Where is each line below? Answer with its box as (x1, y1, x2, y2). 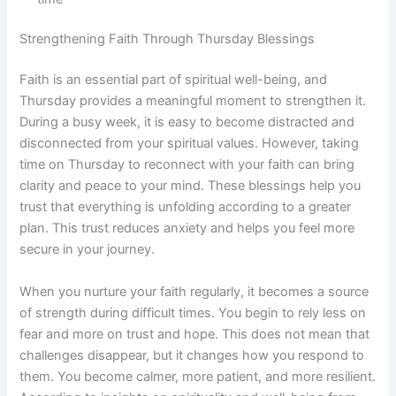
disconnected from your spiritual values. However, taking (19, 135, 360, 152)
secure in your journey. (19, 241, 156, 258)
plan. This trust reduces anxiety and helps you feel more (19, 220, 355, 237)
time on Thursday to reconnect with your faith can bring (19, 156, 355, 173)
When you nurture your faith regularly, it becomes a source (19, 283, 369, 300)
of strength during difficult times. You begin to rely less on (19, 304, 367, 321)
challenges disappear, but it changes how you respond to (19, 346, 365, 363)
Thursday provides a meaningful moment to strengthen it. (19, 93, 367, 110)
